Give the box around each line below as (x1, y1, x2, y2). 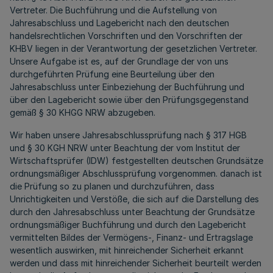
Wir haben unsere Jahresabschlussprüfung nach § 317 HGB (10, 130, 247, 140)
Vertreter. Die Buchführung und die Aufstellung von (10, 5, 217, 15)
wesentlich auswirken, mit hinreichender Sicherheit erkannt (10, 245, 244, 255)
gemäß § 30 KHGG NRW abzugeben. (10, 107, 155, 118)
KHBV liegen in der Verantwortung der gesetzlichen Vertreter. (10, 43, 257, 54)
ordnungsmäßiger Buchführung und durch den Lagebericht (10, 219, 246, 230)
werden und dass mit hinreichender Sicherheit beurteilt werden (10, 258, 261, 268)
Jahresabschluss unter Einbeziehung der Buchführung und (10, 82, 244, 92)
